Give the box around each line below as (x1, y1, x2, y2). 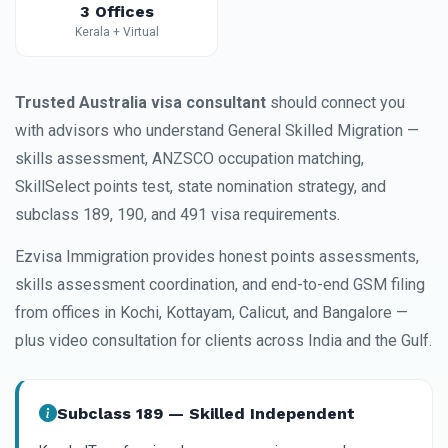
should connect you (266, 93, 405, 112)
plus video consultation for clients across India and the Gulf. (15, 331, 432, 350)
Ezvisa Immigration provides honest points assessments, (15, 247, 419, 266)
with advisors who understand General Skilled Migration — (15, 121, 419, 140)
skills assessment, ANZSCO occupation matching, (15, 149, 364, 168)
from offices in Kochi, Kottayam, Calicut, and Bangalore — (15, 303, 408, 322)
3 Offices (79, 2, 154, 21)
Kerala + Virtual (74, 25, 159, 39)
